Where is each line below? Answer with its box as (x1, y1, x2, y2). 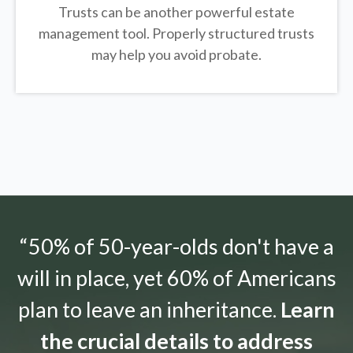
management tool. (39, 24, 152, 43)
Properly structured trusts (152, 24, 314, 43)
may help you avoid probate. (91, 46, 262, 64)
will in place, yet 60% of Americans (17, 265, 336, 292)
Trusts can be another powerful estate (58, 3, 295, 21)
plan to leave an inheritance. (18, 296, 281, 323)
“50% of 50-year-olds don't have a (19, 233, 334, 260)
